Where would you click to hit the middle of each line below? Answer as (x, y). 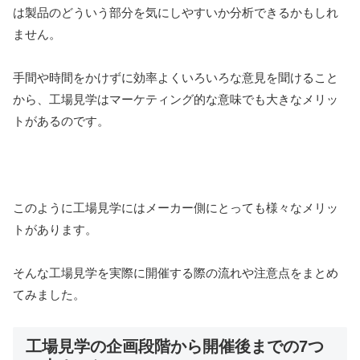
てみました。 (49, 295)
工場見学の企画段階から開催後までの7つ (175, 347)
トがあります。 (55, 230)
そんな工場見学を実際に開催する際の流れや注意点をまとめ (176, 273)
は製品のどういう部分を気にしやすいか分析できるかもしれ (176, 13)
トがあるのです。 (61, 121)
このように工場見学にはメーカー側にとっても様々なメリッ (176, 208)
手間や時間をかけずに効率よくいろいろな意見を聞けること (176, 78)
